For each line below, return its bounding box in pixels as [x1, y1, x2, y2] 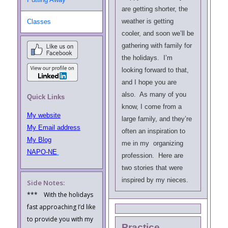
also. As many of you [121, 91, 186, 98]
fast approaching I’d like [26, 203, 96, 211]
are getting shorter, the [121, 5, 188, 13]
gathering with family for [121, 42, 192, 49]
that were [153, 164, 183, 172]
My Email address [26, 123, 80, 131]
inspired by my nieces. [121, 176, 188, 184]
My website [26, 111, 61, 119]
